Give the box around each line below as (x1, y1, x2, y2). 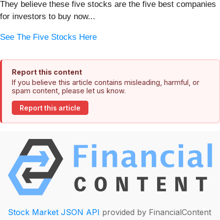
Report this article (20, 104, 81, 112)
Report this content (12, 68, 82, 77)
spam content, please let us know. (12, 86, 126, 95)
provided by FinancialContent (100, 207, 211, 217)
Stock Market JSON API (8, 207, 100, 217)
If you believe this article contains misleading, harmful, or (12, 78, 199, 87)
